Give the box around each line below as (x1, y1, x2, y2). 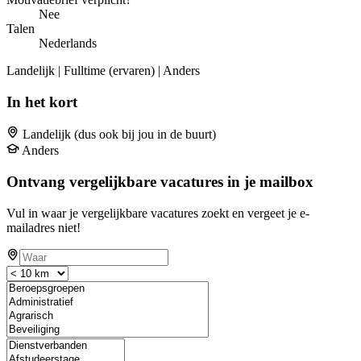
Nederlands (39, 35, 97, 50)
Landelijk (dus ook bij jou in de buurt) (23, 127, 216, 142)
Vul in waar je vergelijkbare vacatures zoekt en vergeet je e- (6, 205, 309, 220)
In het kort (6, 93, 77, 110)
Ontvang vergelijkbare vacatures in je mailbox (6, 173, 313, 191)
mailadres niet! (6, 220, 81, 234)
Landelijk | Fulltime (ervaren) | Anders (6, 63, 200, 77)
